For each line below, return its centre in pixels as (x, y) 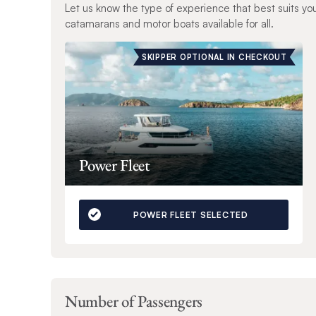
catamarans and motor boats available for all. (169, 23)
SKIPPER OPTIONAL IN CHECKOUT (214, 57)
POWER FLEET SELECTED (190, 214)
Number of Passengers (134, 301)
